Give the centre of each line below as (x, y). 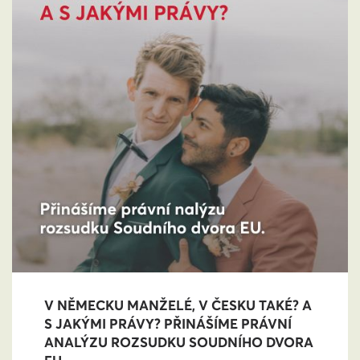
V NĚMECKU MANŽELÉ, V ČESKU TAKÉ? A (178, 306)
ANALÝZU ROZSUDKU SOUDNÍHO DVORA (179, 343)
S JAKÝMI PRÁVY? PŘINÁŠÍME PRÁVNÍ (168, 324)
